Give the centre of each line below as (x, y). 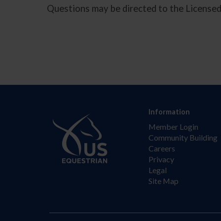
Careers (162, 148)
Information (169, 111)
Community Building (183, 137)
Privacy (162, 159)
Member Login (174, 126)
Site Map (164, 181)
